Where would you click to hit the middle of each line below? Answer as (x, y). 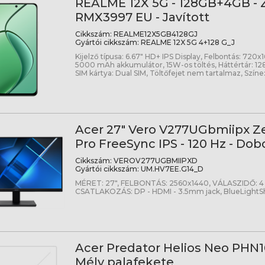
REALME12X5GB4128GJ (154, 34)
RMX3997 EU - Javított (142, 17)
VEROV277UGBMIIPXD (154, 160)
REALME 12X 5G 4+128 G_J (187, 42)
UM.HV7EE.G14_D (171, 169)
